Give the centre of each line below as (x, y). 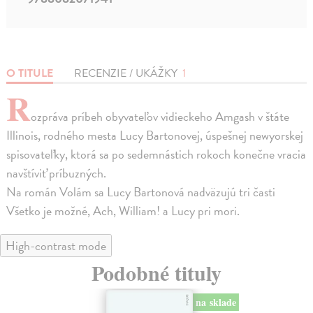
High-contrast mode (56, 246)
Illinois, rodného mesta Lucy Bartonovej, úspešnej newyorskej (155, 136)
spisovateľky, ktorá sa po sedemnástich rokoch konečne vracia (156, 154)
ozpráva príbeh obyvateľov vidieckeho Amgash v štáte (160, 117)
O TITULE (30, 74)
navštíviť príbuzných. (57, 173)
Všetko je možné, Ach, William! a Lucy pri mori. (123, 211)
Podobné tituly (156, 273)
